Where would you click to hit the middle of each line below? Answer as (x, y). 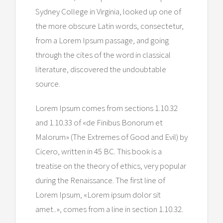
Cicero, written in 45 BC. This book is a (99, 151)
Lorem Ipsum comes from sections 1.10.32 (107, 108)
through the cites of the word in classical (103, 55)
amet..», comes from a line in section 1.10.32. (109, 209)
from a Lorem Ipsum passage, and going (102, 40)
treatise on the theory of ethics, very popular (111, 166)
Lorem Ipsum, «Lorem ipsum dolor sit (98, 194)
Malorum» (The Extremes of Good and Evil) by (111, 137)
